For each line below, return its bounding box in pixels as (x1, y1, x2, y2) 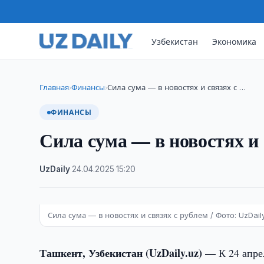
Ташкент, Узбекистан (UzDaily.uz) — (39, 245, 219, 260)
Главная (39, 82, 70, 92)
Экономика (212, 36, 257, 47)
